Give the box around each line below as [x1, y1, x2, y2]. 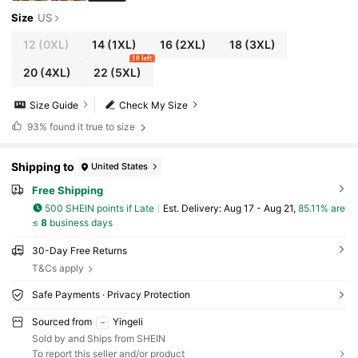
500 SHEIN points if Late [45, 201, 155, 214]
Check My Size [119, 98, 189, 111]
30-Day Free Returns [31, 245, 127, 257]
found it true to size [46, 121, 137, 133]
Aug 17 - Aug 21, [223, 201, 298, 214]
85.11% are [297, 201, 345, 214]
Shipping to [11, 160, 75, 174]
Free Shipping [31, 183, 103, 197]
